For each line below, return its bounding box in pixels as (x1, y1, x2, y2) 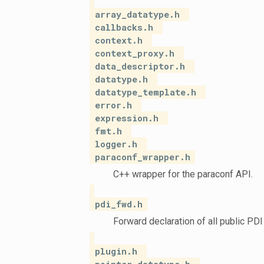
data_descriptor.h (95, 61, 185, 72)
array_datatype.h (95, 9, 180, 20)
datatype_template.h (95, 87, 196, 98)
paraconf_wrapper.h (95, 151, 190, 163)
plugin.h (95, 246, 137, 257)
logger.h (95, 138, 137, 150)
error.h (95, 100, 132, 111)
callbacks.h (95, 22, 153, 33)
